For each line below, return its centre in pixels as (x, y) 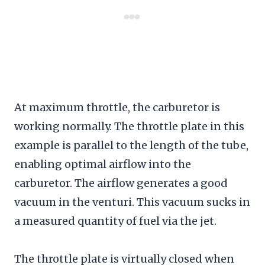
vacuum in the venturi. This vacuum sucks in (132, 202)
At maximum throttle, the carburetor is (117, 107)
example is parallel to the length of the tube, (131, 145)
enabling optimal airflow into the (103, 164)
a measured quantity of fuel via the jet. (115, 221)
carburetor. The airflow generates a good (121, 183)
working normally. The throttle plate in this (129, 126)
